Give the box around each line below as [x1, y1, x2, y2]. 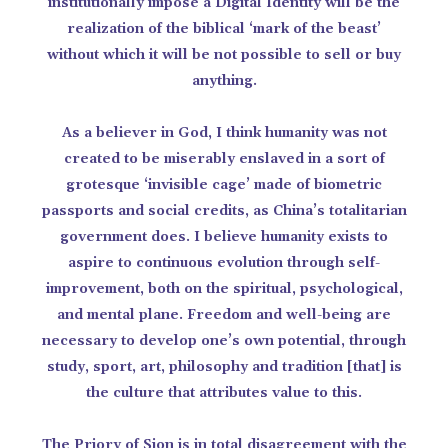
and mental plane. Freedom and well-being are [57, 306, 391, 324]
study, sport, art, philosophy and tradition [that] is [46, 358, 402, 376]
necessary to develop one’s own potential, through [42, 332, 406, 350]
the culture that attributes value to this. [86, 384, 362, 402]
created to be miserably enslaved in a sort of [63, 150, 385, 168]
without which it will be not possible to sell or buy [47, 46, 401, 64]
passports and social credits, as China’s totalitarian [41, 202, 407, 220]
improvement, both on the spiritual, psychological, [45, 280, 403, 298]
